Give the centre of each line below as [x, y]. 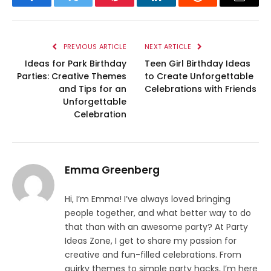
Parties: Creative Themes [72, 76]
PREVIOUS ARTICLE [94, 46]
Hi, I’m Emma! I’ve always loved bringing [148, 199]
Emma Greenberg [112, 170]
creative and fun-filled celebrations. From [153, 254]
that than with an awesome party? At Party [156, 227]
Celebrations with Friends [201, 89]
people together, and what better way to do [158, 213]
